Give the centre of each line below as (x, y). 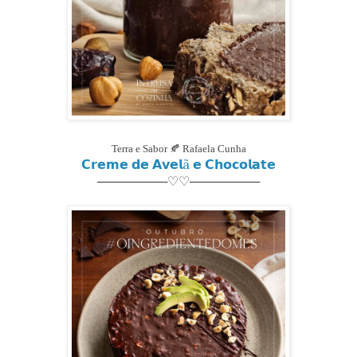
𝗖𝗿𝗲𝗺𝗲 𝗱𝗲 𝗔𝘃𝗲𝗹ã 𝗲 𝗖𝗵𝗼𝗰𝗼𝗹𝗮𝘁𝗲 (178, 165)
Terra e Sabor (140, 149)
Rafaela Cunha (214, 149)
